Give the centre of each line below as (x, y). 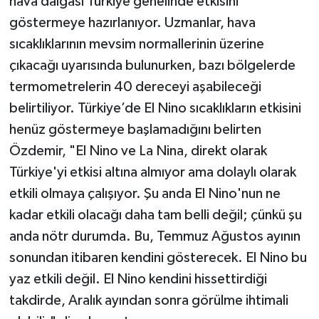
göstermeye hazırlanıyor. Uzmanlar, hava (132, 22)
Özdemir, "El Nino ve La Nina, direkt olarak (138, 151)
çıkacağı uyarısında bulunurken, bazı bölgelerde (152, 65)
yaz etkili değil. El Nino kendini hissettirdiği (138, 279)
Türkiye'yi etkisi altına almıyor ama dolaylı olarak (152, 172)
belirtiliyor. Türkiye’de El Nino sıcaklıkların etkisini (155, 108)
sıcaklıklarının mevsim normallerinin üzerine (136, 44)
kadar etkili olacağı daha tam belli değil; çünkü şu (155, 215)
